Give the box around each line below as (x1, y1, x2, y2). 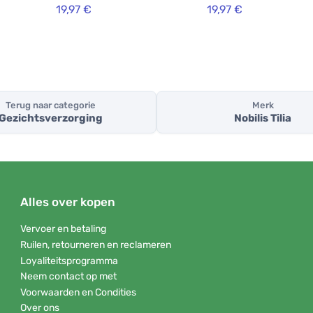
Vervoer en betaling (20, 223, 106, 235)
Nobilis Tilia (234, 112, 291, 125)
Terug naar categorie (5, 100, 96, 111)
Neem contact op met (20, 270, 117, 283)
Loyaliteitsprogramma (20, 254, 118, 267)
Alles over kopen (20, 195, 115, 210)
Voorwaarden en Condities (20, 286, 136, 298)
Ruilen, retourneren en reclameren (20, 238, 171, 251)
